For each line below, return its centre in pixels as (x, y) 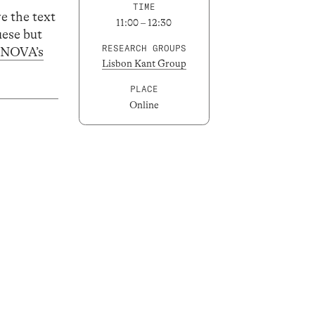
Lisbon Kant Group (144, 64)
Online (144, 104)
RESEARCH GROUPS (144, 48)
